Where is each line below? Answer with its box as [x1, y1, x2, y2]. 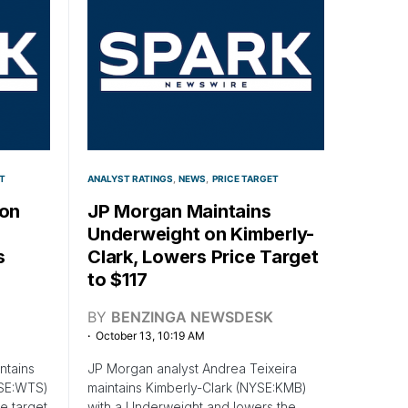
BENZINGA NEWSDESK [111, 308, 273, 327]
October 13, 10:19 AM [96, 329, 205, 343]
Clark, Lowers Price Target [87, 246, 319, 269]
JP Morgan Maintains [87, 200, 271, 223]
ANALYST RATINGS [87, 173, 173, 185]
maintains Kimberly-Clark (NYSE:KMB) [87, 380, 307, 396]
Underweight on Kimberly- [87, 223, 314, 246]
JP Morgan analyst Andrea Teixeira [87, 361, 297, 377]
